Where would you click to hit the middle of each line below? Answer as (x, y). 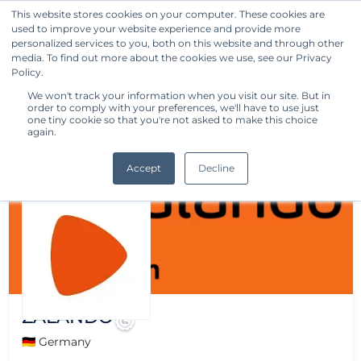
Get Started (279, 31)
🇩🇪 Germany (56, 342)
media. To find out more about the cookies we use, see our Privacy (172, 58)
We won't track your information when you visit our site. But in (179, 95)
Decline (216, 168)
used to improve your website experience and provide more (156, 29)
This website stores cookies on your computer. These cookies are (168, 14)
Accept (144, 168)
